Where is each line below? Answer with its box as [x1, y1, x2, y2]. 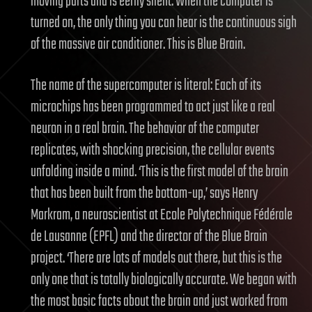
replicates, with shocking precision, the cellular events [31, 138, 274, 162]
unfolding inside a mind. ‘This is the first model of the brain [31, 159, 288, 184]
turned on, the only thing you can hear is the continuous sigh [31, 10, 297, 35]
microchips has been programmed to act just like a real [31, 95, 275, 119]
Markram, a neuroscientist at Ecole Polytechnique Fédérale [31, 203, 292, 227]
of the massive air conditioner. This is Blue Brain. [31, 32, 245, 56]
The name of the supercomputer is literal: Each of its [31, 73, 261, 97]
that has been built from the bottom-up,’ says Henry [31, 181, 258, 205]
